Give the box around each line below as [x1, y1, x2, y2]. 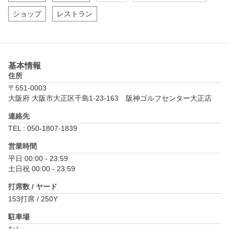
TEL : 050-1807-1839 [8, 124, 77, 133]
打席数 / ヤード [8, 182, 57, 191]
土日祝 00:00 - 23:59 [8, 165, 75, 173]
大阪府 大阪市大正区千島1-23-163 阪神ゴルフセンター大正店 [8, 94, 212, 103]
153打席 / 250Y [8, 195, 58, 203]
